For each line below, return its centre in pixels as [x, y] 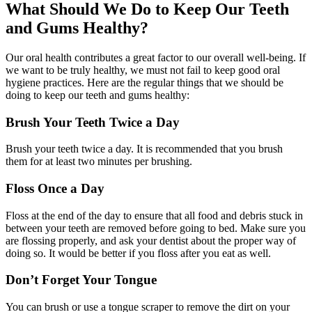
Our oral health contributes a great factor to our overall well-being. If [156, 57]
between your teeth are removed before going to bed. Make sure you [156, 228]
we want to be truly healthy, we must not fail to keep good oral [143, 70]
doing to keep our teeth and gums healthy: [99, 95]
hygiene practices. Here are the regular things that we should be [145, 82]
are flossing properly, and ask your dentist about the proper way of [151, 240]
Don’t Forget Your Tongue [83, 280]
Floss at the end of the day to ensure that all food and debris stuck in [154, 215]
